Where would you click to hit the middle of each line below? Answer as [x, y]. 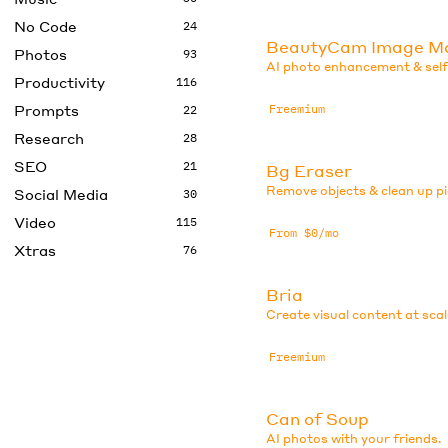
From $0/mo [304, 233]
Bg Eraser [309, 170]
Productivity [59, 82]
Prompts [46, 110]
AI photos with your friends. [354, 438]
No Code [45, 26]
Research [49, 138]
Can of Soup [318, 418]
